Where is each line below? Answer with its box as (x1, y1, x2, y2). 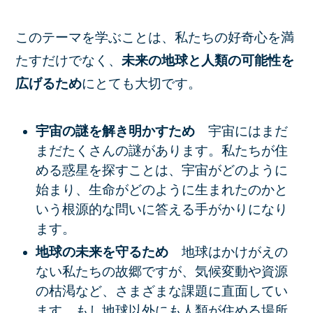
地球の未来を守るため (35, 244, 182, 259)
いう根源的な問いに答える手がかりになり (35, 201, 288, 217)
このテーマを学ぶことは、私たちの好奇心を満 (15, 30, 295, 45)
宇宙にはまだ (208, 123, 288, 138)
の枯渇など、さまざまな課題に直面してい (35, 283, 288, 298)
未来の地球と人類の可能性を (122, 53, 295, 68)
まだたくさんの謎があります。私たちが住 (35, 143, 288, 158)
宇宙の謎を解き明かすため (35, 123, 208, 138)
